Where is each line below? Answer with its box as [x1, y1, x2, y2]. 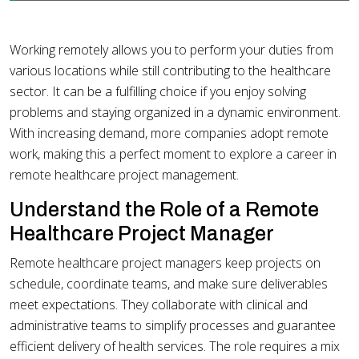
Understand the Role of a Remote [10, 199, 319, 221]
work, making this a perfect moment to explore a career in [10, 145, 337, 163]
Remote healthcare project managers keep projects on [10, 254, 321, 272]
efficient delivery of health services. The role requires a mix [10, 337, 340, 356]
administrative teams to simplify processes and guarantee [10, 317, 336, 335]
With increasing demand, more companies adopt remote [10, 124, 329, 143]
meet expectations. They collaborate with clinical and [10, 296, 308, 314]
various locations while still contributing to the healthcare [10, 62, 331, 80]
